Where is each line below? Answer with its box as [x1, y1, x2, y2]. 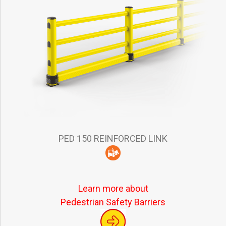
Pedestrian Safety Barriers [61, 197, 165, 208]
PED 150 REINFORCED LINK [59, 133, 167, 144]
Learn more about [78, 183, 148, 194]
